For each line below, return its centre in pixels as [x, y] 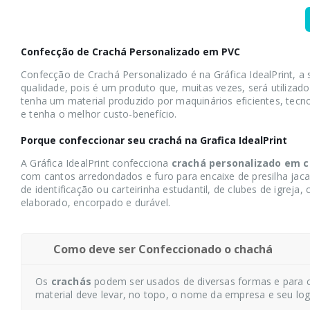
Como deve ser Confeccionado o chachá [163, 249]
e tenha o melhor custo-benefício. [99, 114]
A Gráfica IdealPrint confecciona [96, 163]
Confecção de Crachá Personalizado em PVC [130, 52]
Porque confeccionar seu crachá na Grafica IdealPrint [154, 140]
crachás [71, 281]
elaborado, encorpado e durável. [96, 202]
